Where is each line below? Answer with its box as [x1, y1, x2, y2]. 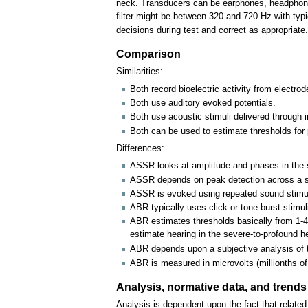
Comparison [115, 47, 181, 60]
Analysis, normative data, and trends [115, 280, 307, 293]
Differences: [115, 143, 164, 153]
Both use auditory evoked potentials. [129, 98, 276, 109]
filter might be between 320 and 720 [115, 11, 258, 21]
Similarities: [115, 67, 163, 77]
